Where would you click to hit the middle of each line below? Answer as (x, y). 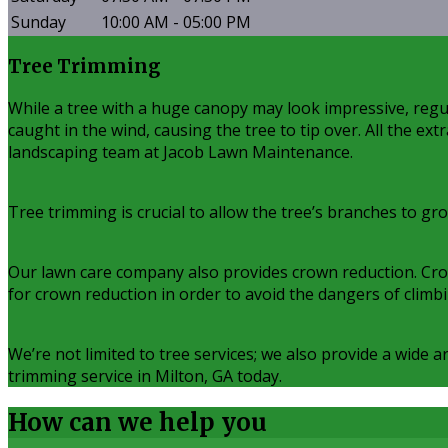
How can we (83, 422)
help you (213, 422)
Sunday (38, 22)
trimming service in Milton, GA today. (145, 375)
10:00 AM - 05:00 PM (176, 22)
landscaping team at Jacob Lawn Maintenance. (180, 151)
